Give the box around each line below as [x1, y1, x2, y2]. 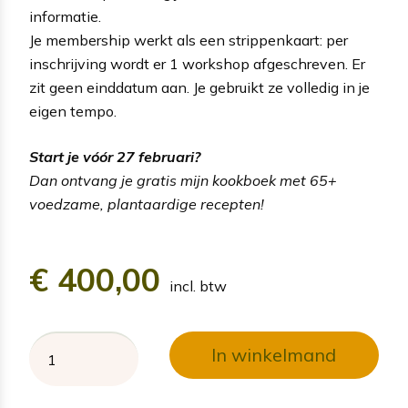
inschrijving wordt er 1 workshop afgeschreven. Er [29, 55, 365, 74]
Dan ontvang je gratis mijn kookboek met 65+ [29, 171, 337, 190]
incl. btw [169, 277, 227, 296]
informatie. [29, 7, 101, 26]
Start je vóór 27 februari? [29, 148, 200, 167]
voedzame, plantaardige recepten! [29, 195, 264, 214]
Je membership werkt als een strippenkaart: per [29, 31, 348, 50]
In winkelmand [211, 343, 337, 367]
